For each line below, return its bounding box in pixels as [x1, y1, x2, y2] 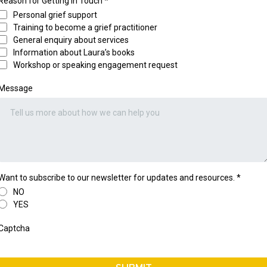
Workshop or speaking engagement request [13, 60, 178, 70]
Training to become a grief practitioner [13, 22, 157, 32]
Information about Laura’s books [13, 47, 135, 57]
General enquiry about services [13, 35, 129, 45]
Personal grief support [13, 10, 97, 20]
